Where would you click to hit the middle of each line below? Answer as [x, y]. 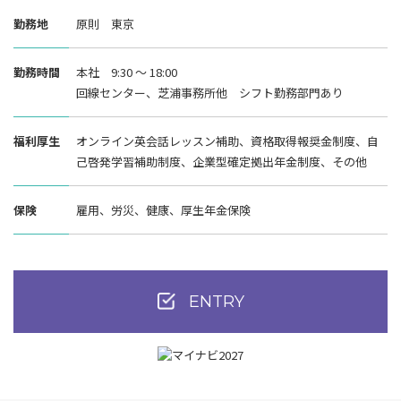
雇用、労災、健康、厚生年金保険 [163, 210]
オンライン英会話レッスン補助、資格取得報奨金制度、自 [227, 141]
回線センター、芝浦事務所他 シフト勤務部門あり [210, 93]
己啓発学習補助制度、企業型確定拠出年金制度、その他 [222, 162]
